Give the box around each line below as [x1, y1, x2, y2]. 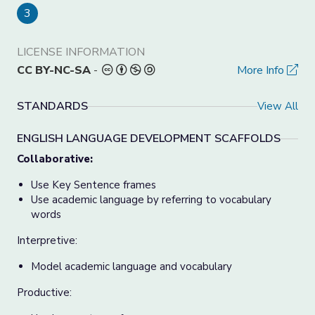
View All [257, 98, 298, 113]
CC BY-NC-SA [17, 63, 91, 78]
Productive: [17, 285, 72, 300]
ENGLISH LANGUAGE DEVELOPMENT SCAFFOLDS [17, 131, 281, 146]
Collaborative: [17, 152, 93, 166]
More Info [237, 63, 287, 78]
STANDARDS [17, 98, 88, 114]
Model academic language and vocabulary [31, 259, 232, 274]
